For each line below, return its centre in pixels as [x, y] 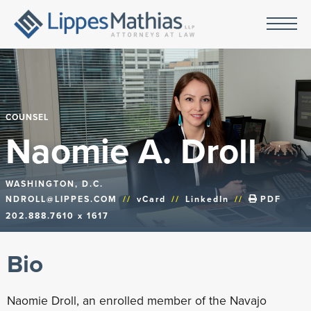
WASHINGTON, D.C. [54, 184]
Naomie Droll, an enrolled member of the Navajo [137, 300]
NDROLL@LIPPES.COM [61, 199]
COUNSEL [27, 117]
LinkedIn [207, 199]
